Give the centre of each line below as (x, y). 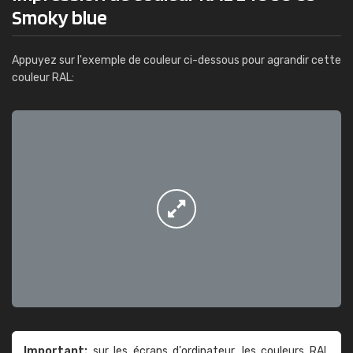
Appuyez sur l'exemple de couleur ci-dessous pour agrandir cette (176, 60)
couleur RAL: (43, 78)
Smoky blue (59, 17)
